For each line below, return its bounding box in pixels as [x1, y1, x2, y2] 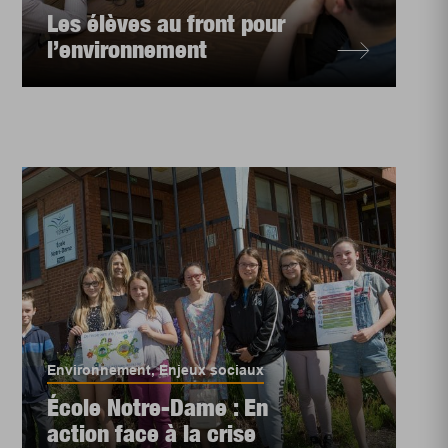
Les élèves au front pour [47, 9, 286, 37]
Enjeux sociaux [159, 362, 265, 378]
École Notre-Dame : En [47, 393, 269, 421]
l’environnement [47, 35, 208, 63]
